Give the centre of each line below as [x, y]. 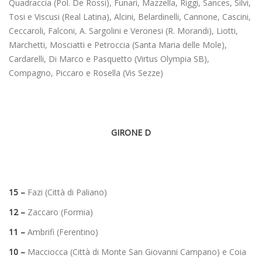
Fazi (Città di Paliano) [67, 192]
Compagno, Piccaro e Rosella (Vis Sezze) [86, 73]
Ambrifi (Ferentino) [62, 232]
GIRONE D [131, 132]
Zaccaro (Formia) [59, 212]
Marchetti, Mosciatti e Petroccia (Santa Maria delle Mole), [118, 44]
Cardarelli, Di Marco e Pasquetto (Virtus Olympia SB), [109, 58]
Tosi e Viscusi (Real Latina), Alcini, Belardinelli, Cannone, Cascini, [130, 16]
